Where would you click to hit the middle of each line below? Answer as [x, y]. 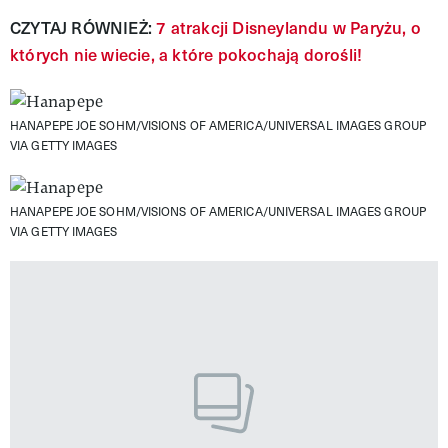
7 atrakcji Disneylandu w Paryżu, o [286, 27]
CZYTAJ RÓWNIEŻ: [81, 27]
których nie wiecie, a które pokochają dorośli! [186, 54]
